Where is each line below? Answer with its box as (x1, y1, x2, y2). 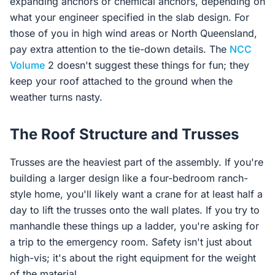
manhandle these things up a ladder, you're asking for (10, 220, 259, 232)
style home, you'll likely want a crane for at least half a (10, 188, 263, 200)
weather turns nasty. (10, 91, 103, 103)
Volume (10, 59, 45, 71)
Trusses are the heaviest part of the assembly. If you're (10, 156, 263, 168)
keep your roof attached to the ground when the (10, 75, 233, 87)
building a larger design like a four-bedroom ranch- (10, 172, 248, 184)
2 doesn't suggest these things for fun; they (45, 59, 249, 71)
